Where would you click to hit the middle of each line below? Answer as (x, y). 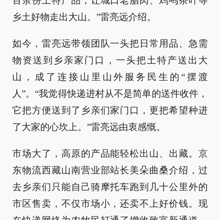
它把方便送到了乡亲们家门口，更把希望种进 (110, 110)
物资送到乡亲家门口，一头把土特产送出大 (110, 60)
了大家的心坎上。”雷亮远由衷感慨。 (89, 127)
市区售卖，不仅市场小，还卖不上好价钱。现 (110, 204)
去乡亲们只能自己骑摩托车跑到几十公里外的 (110, 187)
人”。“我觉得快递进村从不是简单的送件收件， (110, 94)
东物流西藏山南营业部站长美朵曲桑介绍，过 (110, 170)
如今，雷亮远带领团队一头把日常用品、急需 (110, 43)
